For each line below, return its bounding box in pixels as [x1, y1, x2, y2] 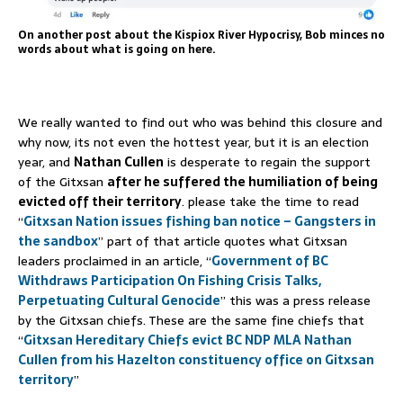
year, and [18, 151, 74, 172]
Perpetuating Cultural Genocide [18, 290, 220, 310]
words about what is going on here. [18, 40, 216, 58]
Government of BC [211, 250, 328, 271]
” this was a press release [220, 290, 371, 310]
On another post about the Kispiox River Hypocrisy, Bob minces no [18, 25, 385, 44]
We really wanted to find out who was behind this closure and [18, 112, 382, 132]
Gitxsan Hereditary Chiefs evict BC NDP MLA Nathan [23, 329, 352, 350]
